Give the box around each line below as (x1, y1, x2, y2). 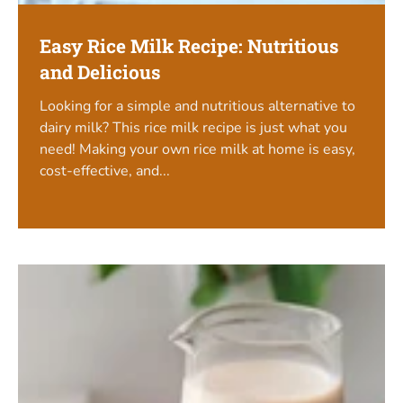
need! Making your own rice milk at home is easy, (40, 139, 355, 159)
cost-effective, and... (40, 160, 170, 181)
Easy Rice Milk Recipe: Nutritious (40, 33, 338, 59)
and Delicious (40, 59, 160, 85)
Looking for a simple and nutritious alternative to (40, 95, 355, 116)
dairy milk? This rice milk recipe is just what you (40, 117, 347, 138)
